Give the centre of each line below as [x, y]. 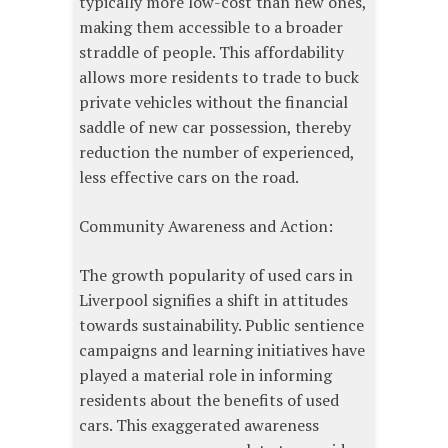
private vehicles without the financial [213, 102]
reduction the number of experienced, [216, 152]
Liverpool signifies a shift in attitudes [213, 300]
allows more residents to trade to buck [219, 77]
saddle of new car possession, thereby [215, 127]
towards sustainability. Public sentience [221, 325]
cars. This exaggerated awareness [199, 425]
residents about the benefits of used [209, 400]
